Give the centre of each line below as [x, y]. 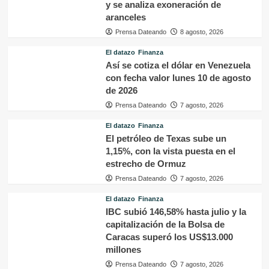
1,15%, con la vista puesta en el [170, 151]
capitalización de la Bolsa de [165, 224]
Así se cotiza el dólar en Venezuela [178, 65]
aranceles [125, 17]
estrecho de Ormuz [146, 164]
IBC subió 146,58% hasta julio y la [176, 212]
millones [123, 249]
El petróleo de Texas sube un [166, 138]
